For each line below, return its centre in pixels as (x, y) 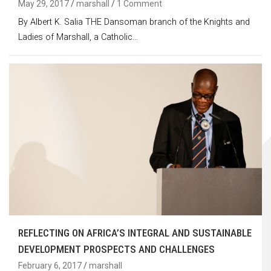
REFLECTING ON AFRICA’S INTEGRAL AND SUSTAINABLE (135, 233)
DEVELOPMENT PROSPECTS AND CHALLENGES (116, 250)
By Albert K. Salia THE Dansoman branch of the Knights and (134, 22)
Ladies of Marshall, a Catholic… (78, 38)
